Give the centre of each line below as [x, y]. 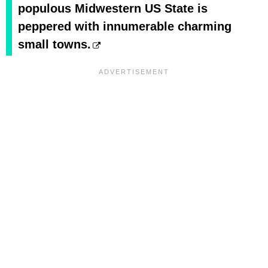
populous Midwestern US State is [113, 9]
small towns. [54, 45]
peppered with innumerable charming [125, 27]
